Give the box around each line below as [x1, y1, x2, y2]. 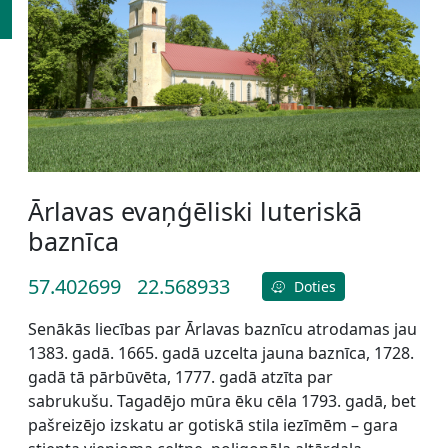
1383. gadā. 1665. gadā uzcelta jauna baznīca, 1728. [28, 342, 414, 365]
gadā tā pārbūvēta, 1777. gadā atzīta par [28, 366, 333, 389]
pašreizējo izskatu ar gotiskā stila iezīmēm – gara [28, 414, 398, 437]
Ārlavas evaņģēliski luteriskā [28, 194, 362, 229]
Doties [289, 277, 336, 297]
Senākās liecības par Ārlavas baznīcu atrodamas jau [28, 318, 417, 341]
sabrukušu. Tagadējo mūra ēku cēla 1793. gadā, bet [28, 390, 416, 413]
